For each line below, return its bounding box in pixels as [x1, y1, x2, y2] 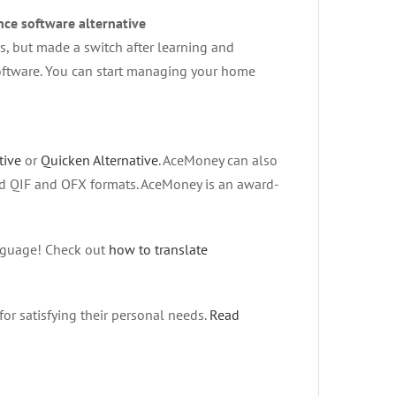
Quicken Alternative [41, 151, 158, 170]
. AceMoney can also [158, 151, 278, 170]
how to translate [109, 240, 208, 259]
